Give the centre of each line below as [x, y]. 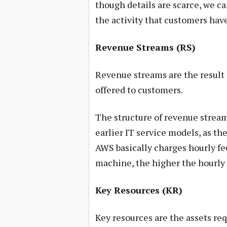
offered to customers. [139, 89]
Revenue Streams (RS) [145, 47]
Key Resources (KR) [139, 190]
